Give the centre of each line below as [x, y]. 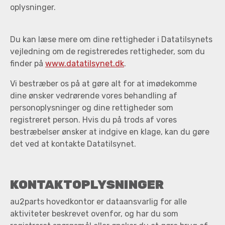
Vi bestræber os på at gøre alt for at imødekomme [103, 84]
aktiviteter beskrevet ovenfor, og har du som [94, 214]
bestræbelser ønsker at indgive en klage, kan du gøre [110, 132]
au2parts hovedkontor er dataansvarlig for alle [98, 202]
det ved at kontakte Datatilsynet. [73, 144]
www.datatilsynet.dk [85, 64]
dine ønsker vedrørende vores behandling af [94, 96]
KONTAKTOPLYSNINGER [87, 185]
